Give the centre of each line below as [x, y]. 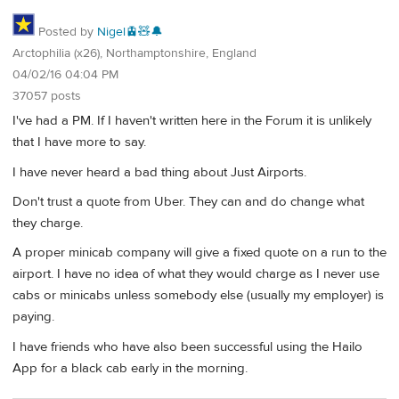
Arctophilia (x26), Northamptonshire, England [134, 53]
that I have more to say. [79, 142]
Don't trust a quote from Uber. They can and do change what [188, 202]
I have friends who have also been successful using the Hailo [187, 346]
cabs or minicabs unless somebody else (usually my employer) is [198, 296]
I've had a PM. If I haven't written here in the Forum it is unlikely [192, 121]
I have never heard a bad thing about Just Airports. [159, 172]
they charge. [48, 224]
